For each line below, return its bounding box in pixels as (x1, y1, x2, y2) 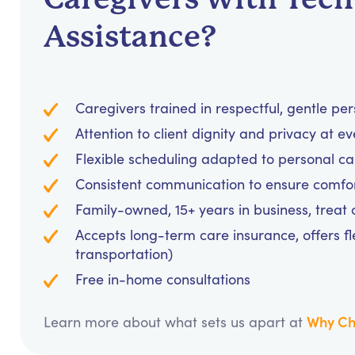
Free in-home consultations (75, 269, 250, 289)
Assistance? (44, 19, 216, 55)
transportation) (75, 244, 173, 264)
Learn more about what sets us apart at (44, 312, 307, 332)
